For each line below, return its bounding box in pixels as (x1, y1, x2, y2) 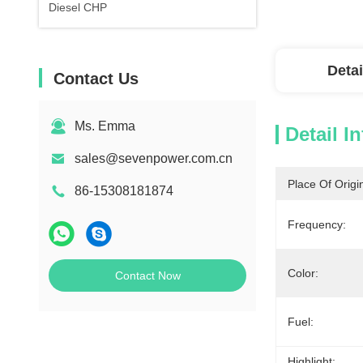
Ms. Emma (75, 119, 135, 133)
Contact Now (114, 269, 181, 282)
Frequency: (288, 218, 346, 231)
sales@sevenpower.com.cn (75, 152, 233, 165)
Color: (288, 267, 318, 280)
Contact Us (53, 70, 139, 88)
